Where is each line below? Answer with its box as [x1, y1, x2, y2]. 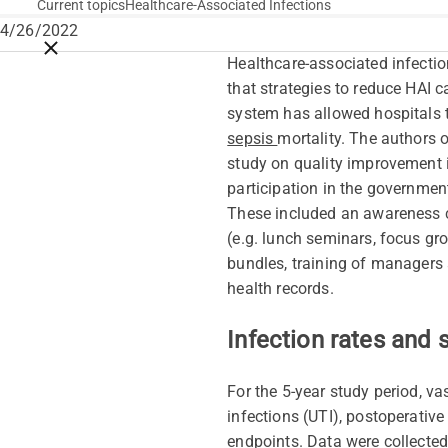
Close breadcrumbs [38, 36, 161, 53]
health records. [227, 279, 334, 299]
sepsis [227, 129, 278, 149]
